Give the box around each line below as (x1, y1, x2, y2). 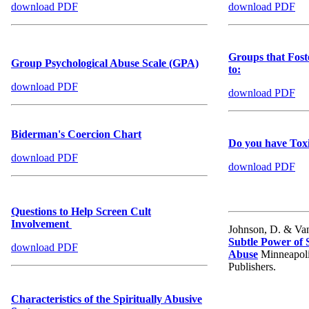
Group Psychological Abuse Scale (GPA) (11, 57, 199, 70)
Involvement (11, 218, 72, 230)
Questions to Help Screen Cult (11, 206, 151, 218)
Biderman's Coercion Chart (11, 128, 141, 141)
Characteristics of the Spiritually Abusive (11, 293, 202, 306)
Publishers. (228, 261, 276, 273)
